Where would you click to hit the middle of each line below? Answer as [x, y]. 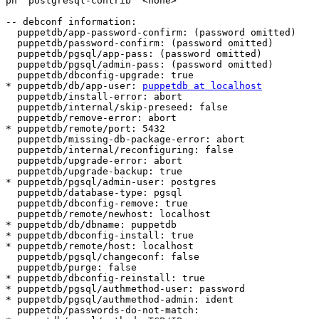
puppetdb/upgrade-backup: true [11, 172]
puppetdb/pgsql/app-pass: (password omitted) [11, 54]
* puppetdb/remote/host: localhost [100, 246]
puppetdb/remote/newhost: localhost [11, 214]
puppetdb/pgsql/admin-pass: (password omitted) [11, 65]
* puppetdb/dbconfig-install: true [100, 236]
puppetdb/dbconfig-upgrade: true [11, 75]
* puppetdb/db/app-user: [74, 86]
